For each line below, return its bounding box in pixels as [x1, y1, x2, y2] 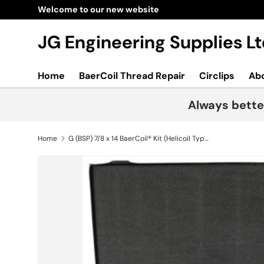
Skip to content [54, 16, 116, 27]
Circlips [199, 70, 235, 82]
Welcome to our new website [38, 4, 159, 15]
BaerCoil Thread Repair [79, 70, 185, 82]
